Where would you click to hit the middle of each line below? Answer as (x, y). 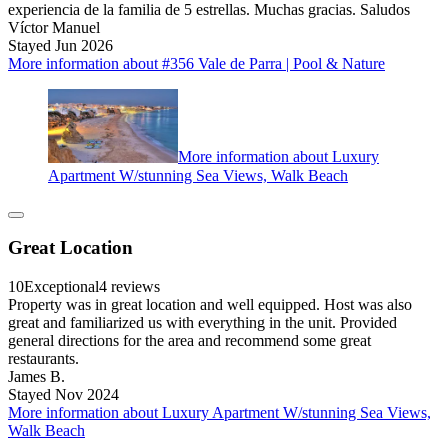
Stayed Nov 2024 (63, 394)
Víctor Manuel (54, 28)
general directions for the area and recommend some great (189, 340)
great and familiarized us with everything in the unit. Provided (202, 322)
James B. (36, 376)
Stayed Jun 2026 (60, 46)
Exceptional (61, 286)
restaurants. (43, 358)
